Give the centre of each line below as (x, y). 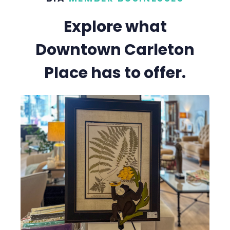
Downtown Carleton (115, 50)
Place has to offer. (115, 73)
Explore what (115, 26)
